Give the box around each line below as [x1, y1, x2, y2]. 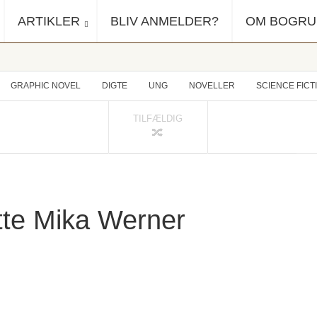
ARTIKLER [18, 14, 80, 28]
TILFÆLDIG [133, 113, 183, 124]
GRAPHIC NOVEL [11, 81, 81, 91]
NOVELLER [189, 81, 235, 91]
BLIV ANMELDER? [110, 14, 219, 28]
